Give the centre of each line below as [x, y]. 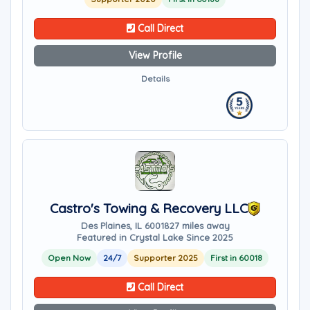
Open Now [69, 258]
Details [155, 79]
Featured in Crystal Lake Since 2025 [155, 237]
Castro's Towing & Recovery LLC [149, 208]
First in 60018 [236, 258]
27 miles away [199, 226]
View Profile [155, 55]
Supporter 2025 [166, 258]
